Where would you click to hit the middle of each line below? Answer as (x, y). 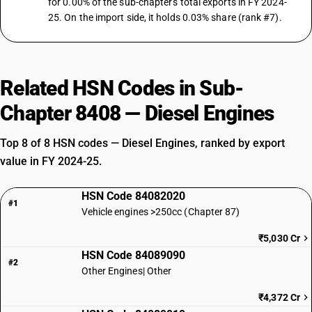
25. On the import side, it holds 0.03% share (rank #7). (165, 17)
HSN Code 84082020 (133, 196)
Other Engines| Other (126, 271)
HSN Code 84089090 (133, 255)
